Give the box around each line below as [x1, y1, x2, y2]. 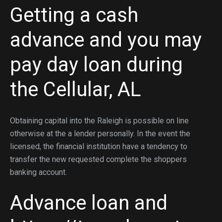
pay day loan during [10, 53, 183, 76]
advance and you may [10, 28, 202, 52]
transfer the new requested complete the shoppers [10, 155, 187, 164]
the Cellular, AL [10, 78, 141, 101]
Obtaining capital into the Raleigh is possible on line [10, 116, 189, 125]
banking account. [10, 167, 67, 177]
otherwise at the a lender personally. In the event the [10, 129, 190, 138]
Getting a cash [10, 3, 138, 27]
